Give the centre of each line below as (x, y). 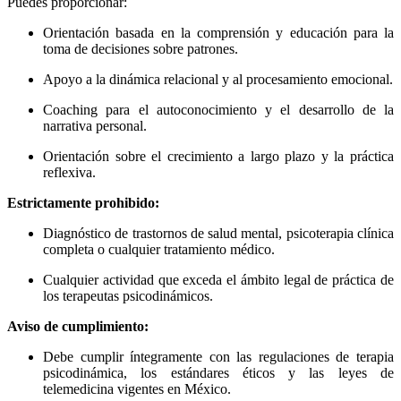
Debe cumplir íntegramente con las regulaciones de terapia (218, 357)
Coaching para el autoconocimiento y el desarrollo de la (218, 110)
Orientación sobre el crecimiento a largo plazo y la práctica (218, 157)
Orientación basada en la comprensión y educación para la (218, 33)
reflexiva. (69, 173)
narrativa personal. (95, 126)
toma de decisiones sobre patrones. (141, 49)
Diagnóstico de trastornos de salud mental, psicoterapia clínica (218, 234)
